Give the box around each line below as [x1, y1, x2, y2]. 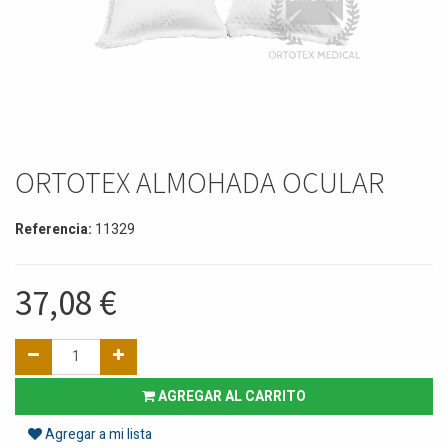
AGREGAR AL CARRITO [155, 385, 306, 407]
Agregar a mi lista [42, 423, 152, 445]
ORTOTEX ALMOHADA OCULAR [15, 163, 384, 201]
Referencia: [15, 218, 95, 240]
